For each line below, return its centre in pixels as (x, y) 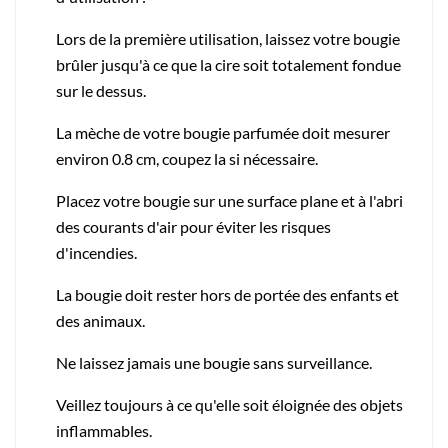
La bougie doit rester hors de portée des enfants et (227, 294)
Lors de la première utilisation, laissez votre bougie (228, 38)
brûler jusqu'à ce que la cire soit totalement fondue (228, 64)
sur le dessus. (101, 90)
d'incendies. (96, 252)
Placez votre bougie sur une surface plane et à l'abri (229, 200)
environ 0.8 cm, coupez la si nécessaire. (187, 158)
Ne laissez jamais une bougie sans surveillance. (214, 362)
